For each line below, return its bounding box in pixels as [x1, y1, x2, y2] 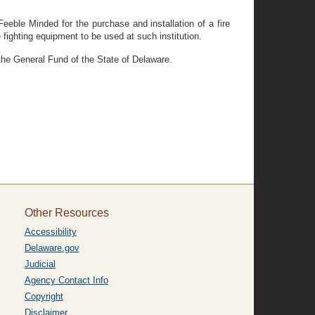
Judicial [24, 259, 56, 269]
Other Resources [24, 207, 109, 219]
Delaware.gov [24, 243, 79, 253]
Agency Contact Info [24, 275, 108, 285]
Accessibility [24, 226, 77, 237]
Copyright [24, 291, 63, 302]
